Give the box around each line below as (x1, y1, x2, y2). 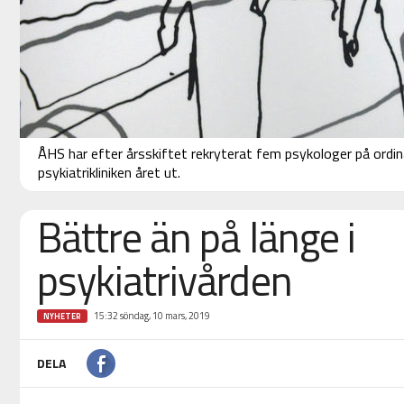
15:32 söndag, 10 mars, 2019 (93, 308, 210, 324)
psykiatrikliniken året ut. (37, 161, 180, 184)
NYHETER (42, 310, 81, 323)
